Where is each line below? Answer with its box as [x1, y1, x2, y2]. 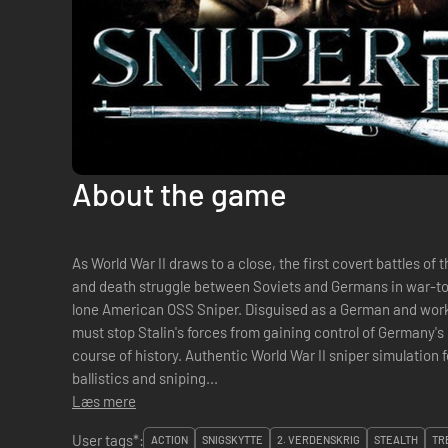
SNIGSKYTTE [202, 433, 263, 446]
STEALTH [374, 433, 418, 446]
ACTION [151, 433, 188, 446]
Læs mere [72, 392, 136, 410]
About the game [72, 175, 287, 212]
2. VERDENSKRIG [277, 433, 360, 446]
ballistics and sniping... [72, 369, 218, 387]
